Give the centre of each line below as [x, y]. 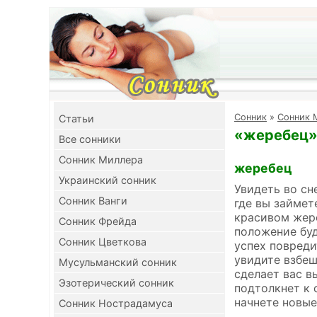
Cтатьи [76, 119]
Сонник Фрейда [98, 221]
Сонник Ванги [93, 201]
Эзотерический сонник [116, 283]
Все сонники [90, 139]
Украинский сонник [108, 180]
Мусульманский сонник [118, 262]
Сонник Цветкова [103, 242]
